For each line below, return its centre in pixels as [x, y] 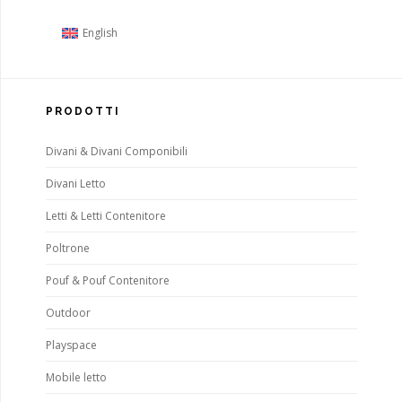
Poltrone [68, 249]
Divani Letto [76, 184]
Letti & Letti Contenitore [106, 216]
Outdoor [68, 313]
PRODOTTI [83, 112]
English [100, 33]
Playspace [71, 345]
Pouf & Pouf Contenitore [108, 281]
